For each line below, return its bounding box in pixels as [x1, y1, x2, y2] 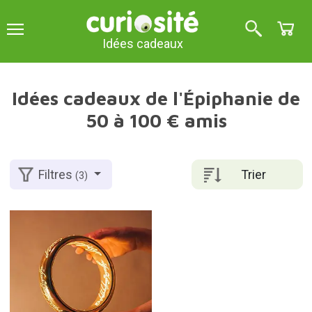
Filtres [38, 167, 76, 182]
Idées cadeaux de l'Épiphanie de [12, 87, 300, 109]
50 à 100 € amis [85, 109, 227, 132]
